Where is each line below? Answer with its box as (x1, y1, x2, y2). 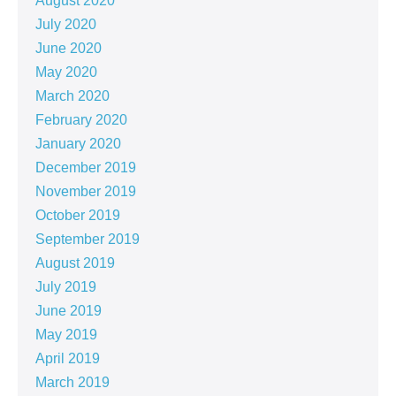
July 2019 (35, 279, 96, 294)
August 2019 (35, 255, 115, 270)
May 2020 (35, 65, 97, 80)
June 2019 (35, 303, 102, 318)
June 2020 (35, 41, 102, 56)
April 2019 (35, 351, 100, 366)
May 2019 (35, 327, 97, 342)
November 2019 (35, 184, 136, 199)
